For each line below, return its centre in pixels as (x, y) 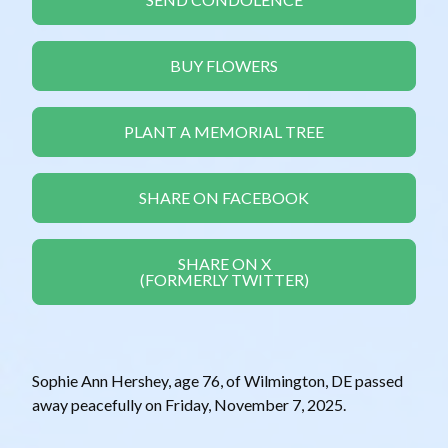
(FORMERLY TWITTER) (224, 280)
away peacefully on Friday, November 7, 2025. (189, 405)
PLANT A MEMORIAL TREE (224, 132)
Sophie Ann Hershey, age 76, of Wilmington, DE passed (217, 381)
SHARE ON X (224, 264)
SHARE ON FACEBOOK (224, 198)
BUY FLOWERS (224, 66)
